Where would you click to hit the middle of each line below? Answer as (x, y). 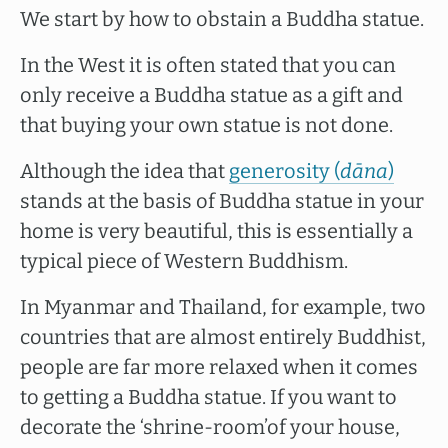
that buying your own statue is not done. (206, 125)
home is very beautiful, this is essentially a (216, 231)
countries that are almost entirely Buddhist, (223, 337)
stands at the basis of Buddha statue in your (222, 201)
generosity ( (284, 171)
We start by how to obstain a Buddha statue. (222, 19)
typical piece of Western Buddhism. (184, 261)
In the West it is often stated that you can (208, 65)
